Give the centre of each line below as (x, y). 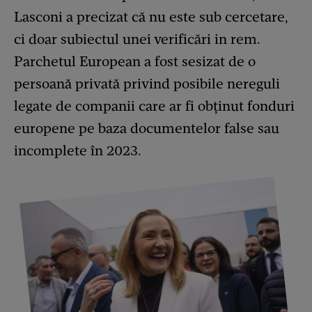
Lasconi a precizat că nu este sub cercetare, (151, 16)
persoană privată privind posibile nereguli (147, 83)
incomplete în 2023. (78, 150)
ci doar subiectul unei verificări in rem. (137, 39)
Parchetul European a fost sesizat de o (135, 61)
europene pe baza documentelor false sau (147, 128)
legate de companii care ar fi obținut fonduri (154, 106)
